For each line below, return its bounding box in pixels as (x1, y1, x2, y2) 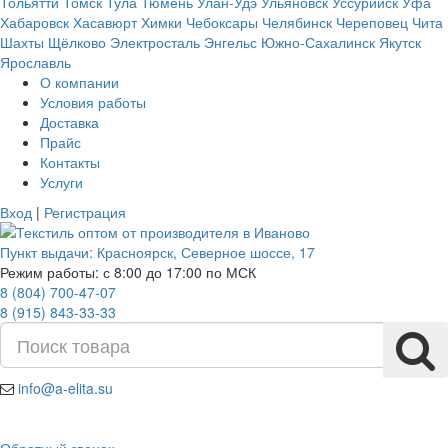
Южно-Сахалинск (261, 32, 375, 52)
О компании (40, 72, 119, 92)
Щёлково (48, 32, 106, 52)
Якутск (379, 32, 421, 52)
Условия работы (40, 92, 146, 112)
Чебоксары (186, 12, 258, 32)
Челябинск (262, 12, 332, 32)
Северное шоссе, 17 (181, 242, 315, 262)
